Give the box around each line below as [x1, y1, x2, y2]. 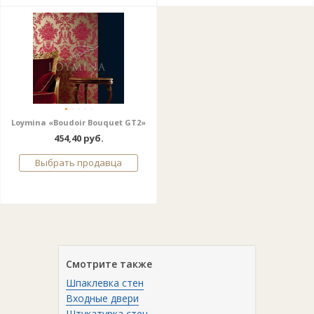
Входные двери [66, 292, 139, 305]
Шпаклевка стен [66, 276, 144, 289]
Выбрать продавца [35, 156, 122, 169]
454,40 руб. [53, 132, 104, 144]
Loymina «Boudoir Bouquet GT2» [11, 117, 146, 128]
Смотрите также [66, 257, 152, 271]
